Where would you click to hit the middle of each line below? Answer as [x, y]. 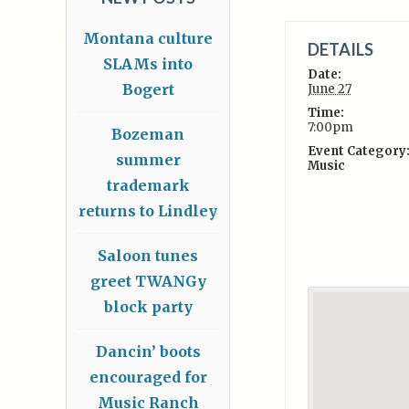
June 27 [329, 89]
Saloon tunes [148, 256]
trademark [148, 186]
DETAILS [340, 49]
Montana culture [148, 39]
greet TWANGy [148, 282]
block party [148, 307]
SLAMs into [148, 64]
